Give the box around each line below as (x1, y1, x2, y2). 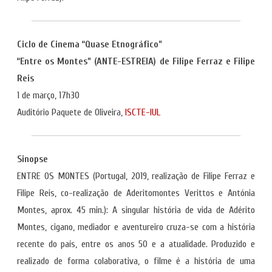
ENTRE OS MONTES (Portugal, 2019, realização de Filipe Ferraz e (17, 171, 255, 182)
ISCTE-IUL (125, 107, 160, 118)
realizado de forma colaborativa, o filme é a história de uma (17, 256, 255, 267)
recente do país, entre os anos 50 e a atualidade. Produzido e (17, 239, 255, 250)
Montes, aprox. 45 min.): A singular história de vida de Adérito (17, 205, 255, 216)
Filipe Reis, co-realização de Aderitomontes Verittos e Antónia (17, 188, 255, 199)
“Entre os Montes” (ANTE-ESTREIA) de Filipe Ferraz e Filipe (17, 56, 255, 67)
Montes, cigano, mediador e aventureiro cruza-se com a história (17, 222, 255, 233)
